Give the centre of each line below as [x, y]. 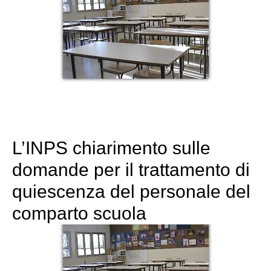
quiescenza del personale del [131, 192]
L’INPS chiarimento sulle [111, 148]
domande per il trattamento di [131, 170]
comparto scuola [79, 214]
